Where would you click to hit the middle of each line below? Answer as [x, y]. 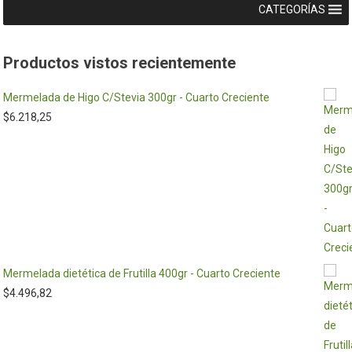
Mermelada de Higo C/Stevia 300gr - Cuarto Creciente [137, 97]
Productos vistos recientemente [120, 63]
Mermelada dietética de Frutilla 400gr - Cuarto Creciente [142, 273]
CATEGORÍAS [291, 9]
